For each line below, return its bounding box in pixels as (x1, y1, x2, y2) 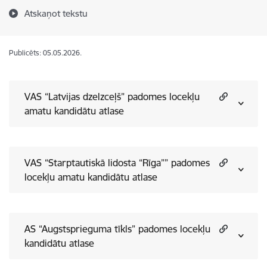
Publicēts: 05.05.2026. (9, 48, 82, 57)
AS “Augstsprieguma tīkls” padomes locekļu (24, 223, 210, 235)
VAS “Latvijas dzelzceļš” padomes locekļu (24, 91, 200, 103)
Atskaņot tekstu (24, 8, 88, 19)
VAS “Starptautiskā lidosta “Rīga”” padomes (24, 157, 210, 169)
